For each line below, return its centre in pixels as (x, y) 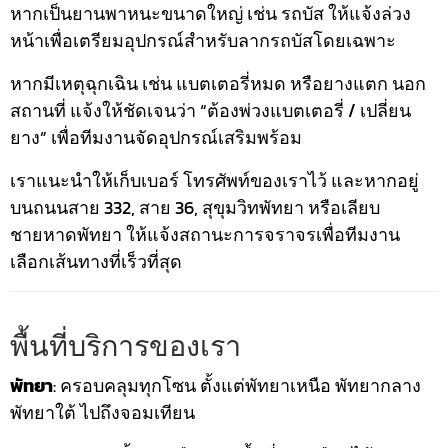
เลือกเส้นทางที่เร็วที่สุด (96, 262)
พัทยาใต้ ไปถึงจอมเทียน (102, 413)
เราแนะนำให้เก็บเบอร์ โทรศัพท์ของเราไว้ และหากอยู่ (214, 181)
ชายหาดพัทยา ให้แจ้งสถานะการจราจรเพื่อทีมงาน (205, 235)
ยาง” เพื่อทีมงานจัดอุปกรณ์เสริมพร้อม (156, 138)
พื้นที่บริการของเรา (125, 346)
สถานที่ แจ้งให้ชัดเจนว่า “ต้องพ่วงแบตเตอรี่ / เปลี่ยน (210, 111)
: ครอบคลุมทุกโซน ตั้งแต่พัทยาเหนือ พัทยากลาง (237, 386)
